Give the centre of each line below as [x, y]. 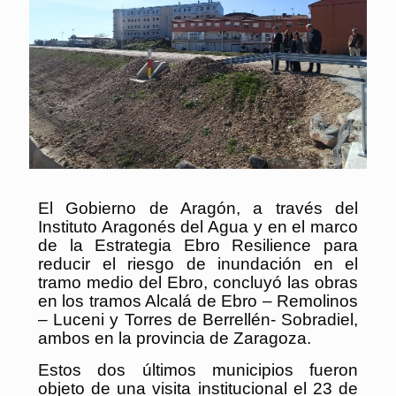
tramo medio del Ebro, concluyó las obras [198, 282]
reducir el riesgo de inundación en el [198, 263]
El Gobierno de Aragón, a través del [198, 208]
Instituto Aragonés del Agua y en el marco [198, 226]
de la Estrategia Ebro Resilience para [198, 245]
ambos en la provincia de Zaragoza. [175, 338]
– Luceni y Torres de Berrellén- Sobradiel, [198, 319]
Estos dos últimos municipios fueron [198, 369]
